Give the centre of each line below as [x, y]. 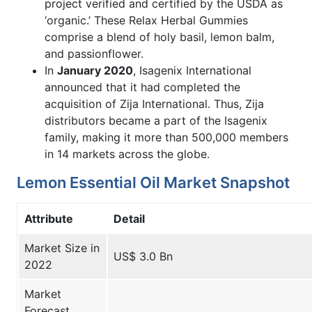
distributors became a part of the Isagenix [156, 120]
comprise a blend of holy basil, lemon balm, [159, 37]
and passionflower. [94, 53]
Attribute [49, 218]
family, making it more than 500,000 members [166, 137]
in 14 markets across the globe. [127, 154]
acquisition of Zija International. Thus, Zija [154, 103]
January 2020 [95, 70]
